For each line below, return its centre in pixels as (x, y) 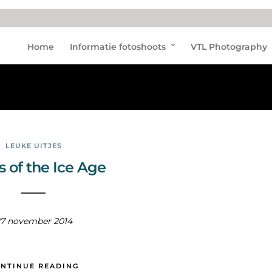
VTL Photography (229, 47)
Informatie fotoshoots (118, 47)
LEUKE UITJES (33, 146)
